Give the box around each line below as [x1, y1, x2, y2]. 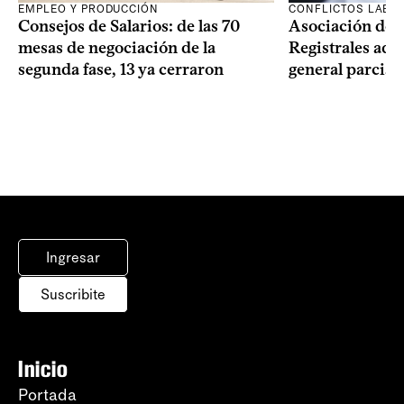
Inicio [18, 355, 69, 383]
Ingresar [46, 249, 100, 267]
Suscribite [41, 286, 106, 304]
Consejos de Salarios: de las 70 [18, 15, 240, 36]
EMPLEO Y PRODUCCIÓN [18, 2, 160, 15]
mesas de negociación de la [18, 37, 216, 58]
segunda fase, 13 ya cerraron [18, 59, 224, 79]
